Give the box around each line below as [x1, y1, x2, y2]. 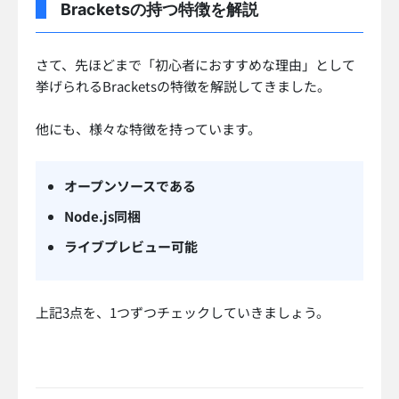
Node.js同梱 [64, 207, 141, 226]
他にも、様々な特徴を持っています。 [36, 119, 261, 139]
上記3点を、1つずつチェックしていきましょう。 [36, 303, 330, 322]
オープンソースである [64, 176, 196, 196]
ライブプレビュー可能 [64, 237, 198, 256]
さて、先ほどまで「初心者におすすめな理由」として [36, 55, 355, 75]
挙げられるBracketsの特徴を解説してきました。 [36, 77, 330, 96]
